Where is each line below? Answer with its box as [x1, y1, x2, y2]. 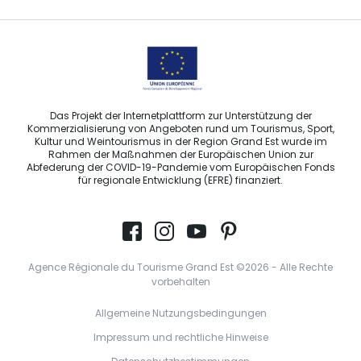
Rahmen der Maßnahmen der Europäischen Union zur [48, 147, 313, 164]
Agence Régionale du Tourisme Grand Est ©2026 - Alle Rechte [28, 260, 333, 277]
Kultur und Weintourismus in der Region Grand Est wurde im [34, 135, 327, 151]
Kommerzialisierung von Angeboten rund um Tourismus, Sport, [27, 122, 334, 139]
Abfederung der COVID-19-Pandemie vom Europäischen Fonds [26, 160, 335, 177]
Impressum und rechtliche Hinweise [93, 330, 268, 347]
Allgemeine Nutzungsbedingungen [94, 306, 267, 323]
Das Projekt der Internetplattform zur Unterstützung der [49, 109, 312, 126]
